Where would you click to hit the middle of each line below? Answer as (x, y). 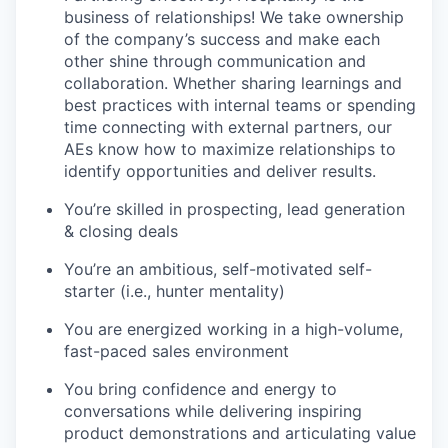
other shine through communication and (215, 61)
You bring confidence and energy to (200, 389)
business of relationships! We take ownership (234, 17)
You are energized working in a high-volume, (233, 329)
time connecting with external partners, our (228, 127)
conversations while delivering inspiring (213, 411)
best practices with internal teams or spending (240, 105)
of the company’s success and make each (222, 39)
